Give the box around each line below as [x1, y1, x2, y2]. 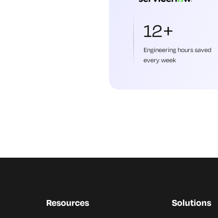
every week [144, 55, 176, 64]
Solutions [171, 196, 211, 208]
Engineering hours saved [144, 45, 211, 54]
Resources [46, 196, 90, 208]
